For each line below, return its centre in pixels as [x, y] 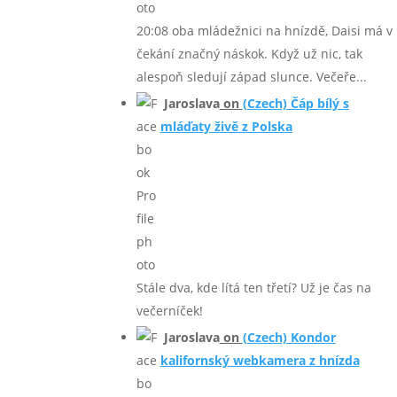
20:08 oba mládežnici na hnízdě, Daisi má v [264, 31]
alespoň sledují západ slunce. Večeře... [251, 77]
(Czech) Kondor [289, 338]
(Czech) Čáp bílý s [296, 104]
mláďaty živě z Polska [226, 127]
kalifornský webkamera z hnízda [260, 361]
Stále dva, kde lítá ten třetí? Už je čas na [253, 288]
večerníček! [169, 311]
